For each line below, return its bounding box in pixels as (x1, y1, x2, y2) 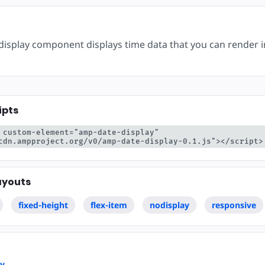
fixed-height (18, 199, 68, 211)
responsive (211, 199, 256, 211)
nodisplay (149, 199, 189, 211)
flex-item (90, 199, 127, 211)
